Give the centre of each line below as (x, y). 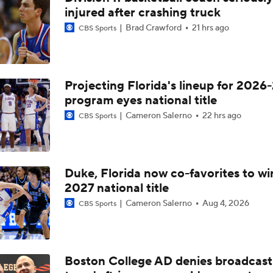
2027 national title (116, 188)
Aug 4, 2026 (225, 204)
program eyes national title (140, 101)
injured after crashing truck (142, 13)
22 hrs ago (222, 116)
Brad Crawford (153, 28)
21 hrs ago (210, 28)
